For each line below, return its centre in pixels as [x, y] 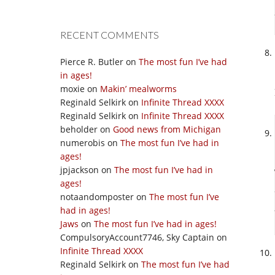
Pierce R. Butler [92, 62]
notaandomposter [97, 197]
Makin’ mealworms [138, 89]
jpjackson [79, 170]
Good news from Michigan [167, 129]
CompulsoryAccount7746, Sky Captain [137, 237]
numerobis [83, 143]
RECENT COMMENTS [110, 35]
